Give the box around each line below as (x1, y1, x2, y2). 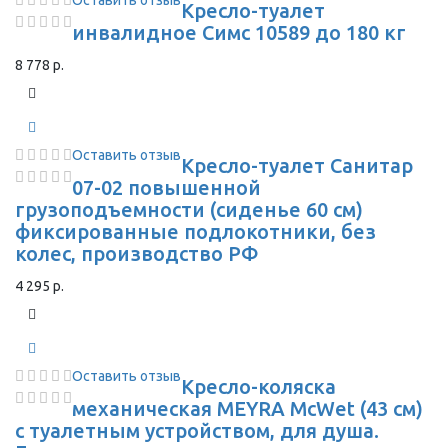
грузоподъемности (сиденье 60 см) (15, 198, 363, 221)
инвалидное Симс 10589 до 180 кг (72, 21, 406, 44)
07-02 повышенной (72, 176, 261, 199)
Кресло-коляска (181, 375, 336, 398)
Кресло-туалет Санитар (181, 154, 413, 177)
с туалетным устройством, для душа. (15, 419, 379, 442)
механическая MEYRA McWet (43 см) (72, 397, 423, 420)
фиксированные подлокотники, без (15, 220, 376, 243)
